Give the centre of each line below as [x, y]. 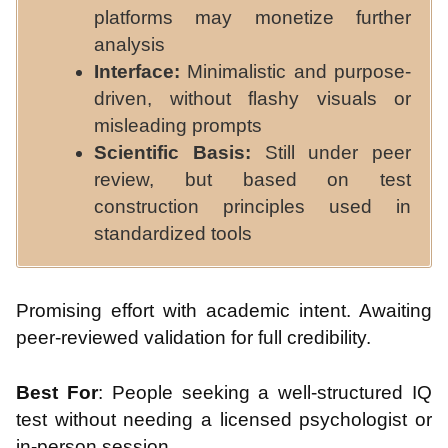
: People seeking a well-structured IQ [265, 393]
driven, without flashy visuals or [252, 99]
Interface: [137, 72]
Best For [57, 393]
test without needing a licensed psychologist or [224, 420]
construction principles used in [252, 207]
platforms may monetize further [252, 18]
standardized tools [173, 234]
